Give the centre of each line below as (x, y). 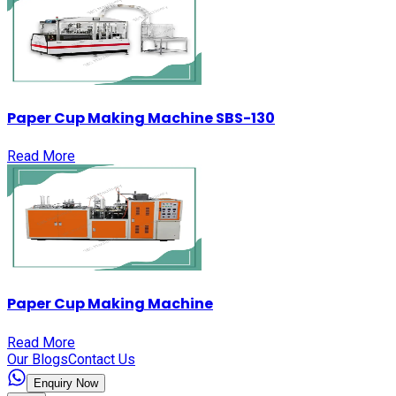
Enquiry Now (66, 383)
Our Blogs (38, 359)
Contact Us (102, 359)
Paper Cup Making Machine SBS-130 (141, 118)
